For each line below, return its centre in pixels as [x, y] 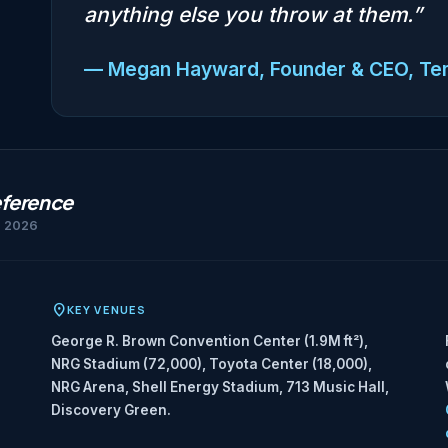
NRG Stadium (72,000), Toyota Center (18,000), [211, 364]
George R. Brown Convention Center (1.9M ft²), [209, 341]
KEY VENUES [107, 310]
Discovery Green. [111, 410]
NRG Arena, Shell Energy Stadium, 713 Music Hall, [220, 387]
